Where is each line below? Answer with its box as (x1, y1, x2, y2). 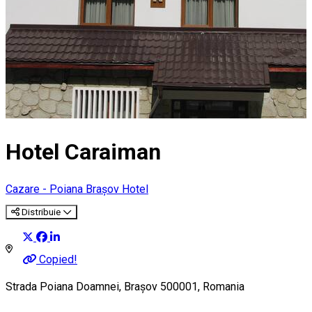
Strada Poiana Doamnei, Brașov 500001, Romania (6, 280, 244, 294)
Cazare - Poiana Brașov (6, 182, 122, 196)
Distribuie (22, 206, 61, 217)
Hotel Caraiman (6, 139, 161, 166)
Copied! (39, 253, 77, 266)
